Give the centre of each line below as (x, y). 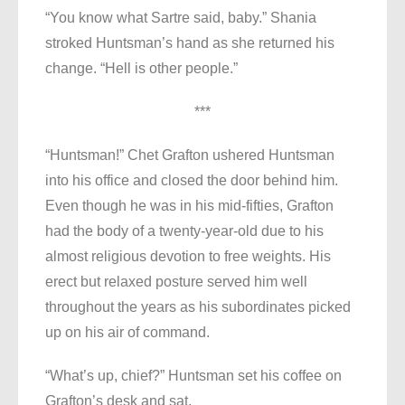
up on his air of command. (127, 333)
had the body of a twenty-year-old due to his (184, 231)
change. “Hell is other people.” (141, 69)
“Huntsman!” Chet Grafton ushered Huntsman (190, 155)
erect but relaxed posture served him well (176, 282)
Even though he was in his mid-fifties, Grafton (189, 206)
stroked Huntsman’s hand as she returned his (190, 43)
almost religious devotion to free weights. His (188, 257)
